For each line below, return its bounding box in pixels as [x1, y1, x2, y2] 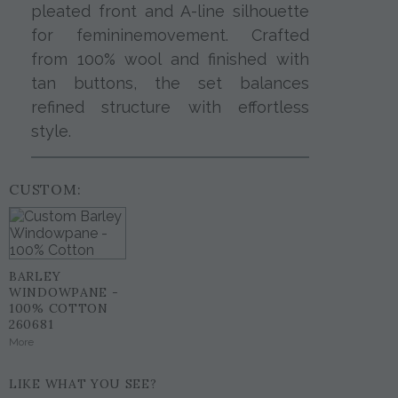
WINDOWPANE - [9, 283, 119, 300]
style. [31, 121, 71, 140]
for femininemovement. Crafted [31, 25, 309, 44]
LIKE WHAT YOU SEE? [9, 375, 157, 392]
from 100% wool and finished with [31, 49, 309, 68]
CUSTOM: [9, 179, 82, 198]
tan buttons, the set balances [31, 73, 309, 92]
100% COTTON [9, 299, 108, 316]
